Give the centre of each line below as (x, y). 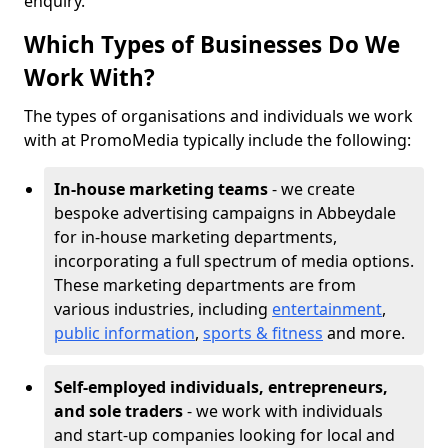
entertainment (327, 309)
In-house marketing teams (163, 189)
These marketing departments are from (205, 285)
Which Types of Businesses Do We (212, 44)
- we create (313, 189)
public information (124, 333)
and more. (368, 333)
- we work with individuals (283, 411)
